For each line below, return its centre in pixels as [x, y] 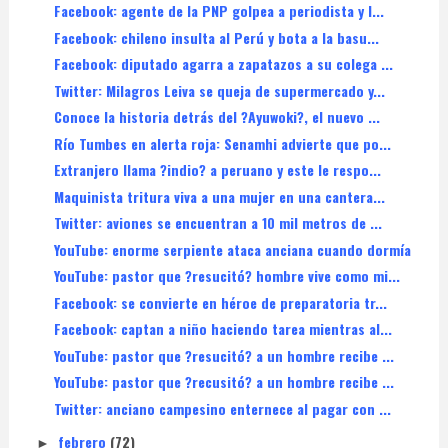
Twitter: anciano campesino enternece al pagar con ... [222, 408]
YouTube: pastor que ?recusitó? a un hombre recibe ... [223, 382]
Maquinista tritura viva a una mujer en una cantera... [219, 196]
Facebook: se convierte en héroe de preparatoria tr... [220, 302]
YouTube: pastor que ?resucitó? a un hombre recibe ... [223, 355]
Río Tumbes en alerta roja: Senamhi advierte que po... [222, 143]
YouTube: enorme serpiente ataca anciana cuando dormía [232, 249]
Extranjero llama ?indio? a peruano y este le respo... [217, 170]
